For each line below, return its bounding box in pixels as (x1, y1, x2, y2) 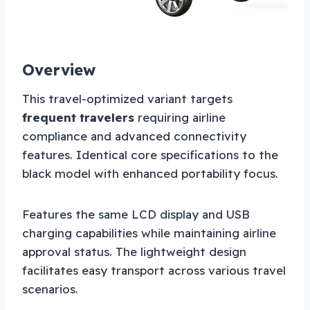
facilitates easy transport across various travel (22, 262, 286, 277)
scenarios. (22, 281, 78, 296)
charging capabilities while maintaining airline (22, 225, 276, 240)
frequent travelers (22, 109, 134, 125)
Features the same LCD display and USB (22, 206, 250, 221)
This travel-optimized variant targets (22, 91, 232, 106)
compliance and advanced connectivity (22, 128, 246, 143)
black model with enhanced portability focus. (22, 165, 278, 181)
